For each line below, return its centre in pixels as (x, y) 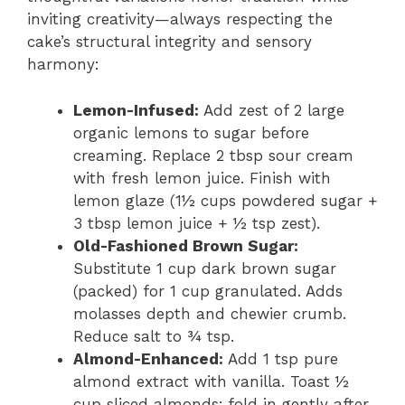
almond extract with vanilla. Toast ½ (211, 381)
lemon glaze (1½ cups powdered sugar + (226, 200)
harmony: (63, 64)
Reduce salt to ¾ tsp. (154, 336)
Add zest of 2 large (272, 110)
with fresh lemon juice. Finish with (202, 178)
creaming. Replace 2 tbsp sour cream (213, 155)
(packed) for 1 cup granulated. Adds (208, 291)
